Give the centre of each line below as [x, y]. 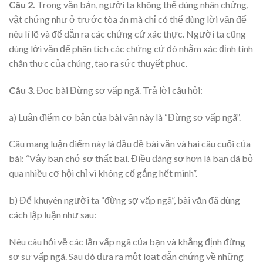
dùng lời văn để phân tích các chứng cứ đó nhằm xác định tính [131, 48]
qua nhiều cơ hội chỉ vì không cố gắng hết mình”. [103, 173]
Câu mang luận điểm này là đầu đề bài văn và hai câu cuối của [130, 144]
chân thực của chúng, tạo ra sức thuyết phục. [98, 63]
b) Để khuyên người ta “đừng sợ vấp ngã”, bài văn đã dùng [124, 200]
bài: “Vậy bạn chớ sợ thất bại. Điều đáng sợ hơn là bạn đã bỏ [131, 159]
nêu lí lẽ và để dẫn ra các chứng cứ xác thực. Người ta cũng [127, 33]
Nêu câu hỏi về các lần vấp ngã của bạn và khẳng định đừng [127, 241]
